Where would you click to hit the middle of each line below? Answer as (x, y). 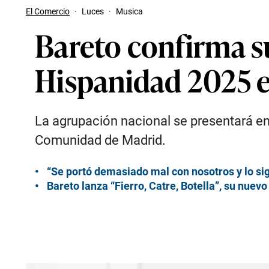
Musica (129, 11)
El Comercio (48, 11)
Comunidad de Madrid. (100, 140)
